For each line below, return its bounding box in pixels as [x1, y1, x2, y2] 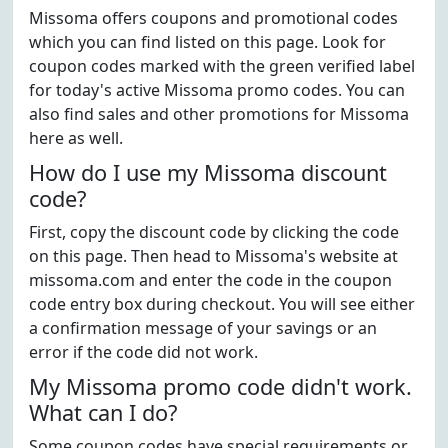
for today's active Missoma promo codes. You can [29, 79, 405, 101]
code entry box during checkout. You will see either [29, 293, 415, 315]
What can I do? [29, 398, 177, 427]
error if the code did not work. [29, 341, 258, 363]
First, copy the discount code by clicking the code [29, 221, 399, 243]
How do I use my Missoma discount [29, 158, 387, 187]
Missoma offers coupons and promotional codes [29, 7, 398, 29]
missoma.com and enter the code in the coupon [29, 269, 392, 291]
